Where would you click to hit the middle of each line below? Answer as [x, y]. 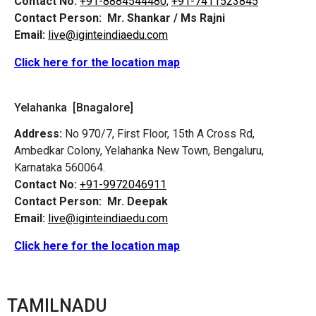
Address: [38, 134]
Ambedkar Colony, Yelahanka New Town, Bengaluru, [139, 151]
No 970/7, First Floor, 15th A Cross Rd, [158, 134]
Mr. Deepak [138, 202]
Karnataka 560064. [60, 168]
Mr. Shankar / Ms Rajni [166, 18]
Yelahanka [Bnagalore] [74, 108]
